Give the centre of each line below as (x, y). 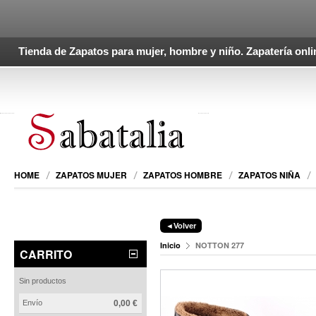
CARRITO (46, 254)
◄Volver (181, 226)
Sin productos (43, 280)
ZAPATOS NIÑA (269, 175)
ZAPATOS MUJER (91, 175)
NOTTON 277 (219, 245)
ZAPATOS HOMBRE (183, 175)
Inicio (170, 245)
